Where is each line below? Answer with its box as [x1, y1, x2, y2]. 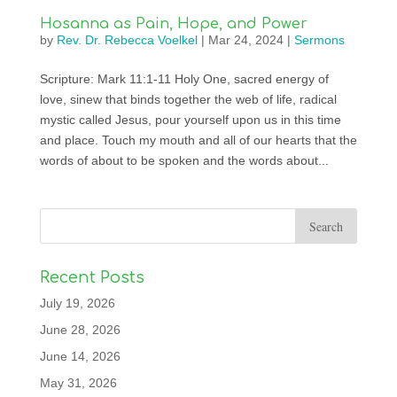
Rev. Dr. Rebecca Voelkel [56, 33, 198, 48]
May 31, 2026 [39, 376, 117, 391]
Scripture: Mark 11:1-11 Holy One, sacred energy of [39, 72, 329, 87]
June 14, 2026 [39, 349, 121, 364]
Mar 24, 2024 [207, 33, 284, 48]
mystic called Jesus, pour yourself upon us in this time [39, 113, 341, 128]
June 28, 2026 [39, 323, 121, 338]
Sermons [293, 33, 345, 48]
